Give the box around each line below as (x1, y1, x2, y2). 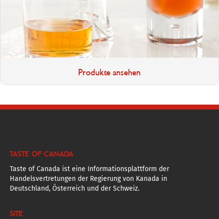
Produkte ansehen (78, 67, 141, 78)
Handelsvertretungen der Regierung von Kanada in (10, 175, 167, 183)
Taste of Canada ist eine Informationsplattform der (10, 165, 169, 173)
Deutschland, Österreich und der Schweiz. (10, 184, 139, 193)
